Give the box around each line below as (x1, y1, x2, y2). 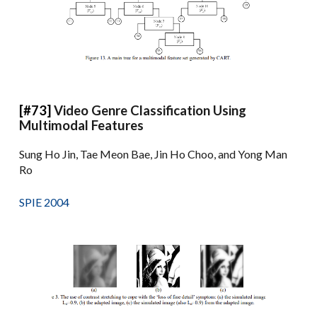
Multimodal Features (19, 117, 144, 133)
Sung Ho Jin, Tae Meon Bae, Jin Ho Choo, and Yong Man (19, 146, 288, 161)
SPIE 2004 (19, 195, 70, 209)
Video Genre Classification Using (54, 102, 247, 118)
